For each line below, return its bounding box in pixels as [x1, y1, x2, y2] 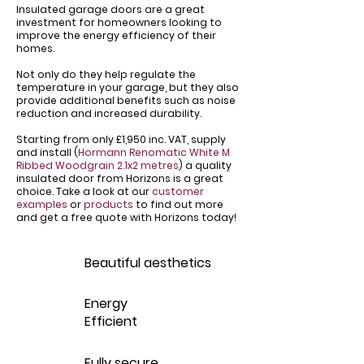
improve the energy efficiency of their [16, 28, 216, 42]
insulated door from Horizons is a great [16, 171, 223, 185]
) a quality [179, 158, 232, 172]
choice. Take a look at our [16, 184, 152, 198]
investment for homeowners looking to [16, 15, 222, 29]
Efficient [84, 312, 137, 331]
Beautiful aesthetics [84, 253, 211, 272]
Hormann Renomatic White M [78, 145, 230, 159]
